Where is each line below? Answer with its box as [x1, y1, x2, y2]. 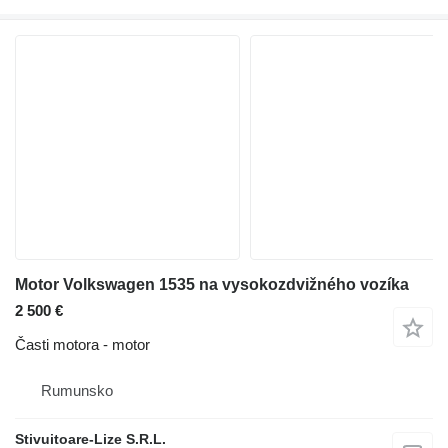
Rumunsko [41, 381, 113, 399]
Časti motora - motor [15, 335, 150, 353]
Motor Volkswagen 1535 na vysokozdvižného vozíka [15, 275, 409, 293]
